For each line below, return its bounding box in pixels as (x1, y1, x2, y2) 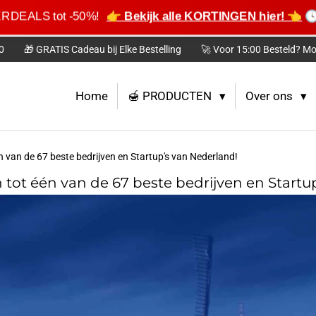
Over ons (245, 89, 296, 104)
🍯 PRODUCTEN (128, 89, 215, 104)
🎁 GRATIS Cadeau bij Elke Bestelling (23, 44, 181, 56)
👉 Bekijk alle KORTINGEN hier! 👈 (108, 9, 298, 23)
